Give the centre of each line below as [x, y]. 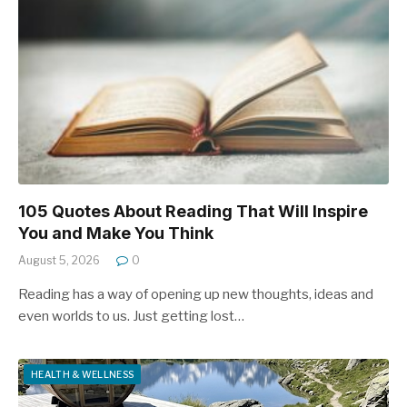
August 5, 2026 [59, 260]
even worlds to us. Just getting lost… [131, 316]
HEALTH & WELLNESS [83, 374]
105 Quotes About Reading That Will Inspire [193, 211]
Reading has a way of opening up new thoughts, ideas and [196, 294]
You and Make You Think [116, 233]
